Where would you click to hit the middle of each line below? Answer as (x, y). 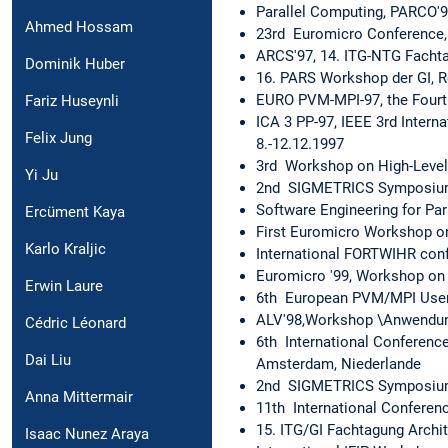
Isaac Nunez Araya (87, 434)
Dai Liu (48, 360)
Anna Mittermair (79, 397)
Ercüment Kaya (75, 212)
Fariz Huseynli (72, 101)
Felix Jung (58, 138)
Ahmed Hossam (79, 27)
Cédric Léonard (75, 323)
